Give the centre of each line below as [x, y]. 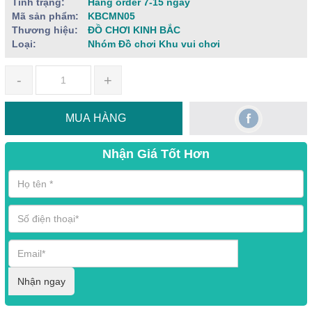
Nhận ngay [41, 281]
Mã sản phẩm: [45, 16]
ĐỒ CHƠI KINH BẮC [133, 30]
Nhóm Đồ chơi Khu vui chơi [153, 44]
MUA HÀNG [95, 118]
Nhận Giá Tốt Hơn [156, 154]
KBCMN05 [110, 16]
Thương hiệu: [45, 30]
